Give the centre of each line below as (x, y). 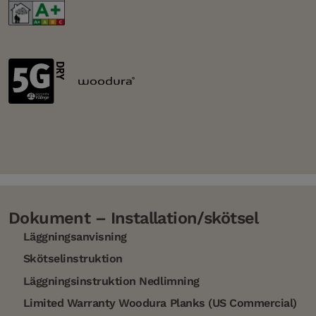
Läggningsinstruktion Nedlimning (110, 281)
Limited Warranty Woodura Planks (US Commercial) (158, 303)
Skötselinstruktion (71, 259)
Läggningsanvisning (73, 236)
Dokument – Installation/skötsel (134, 218)
